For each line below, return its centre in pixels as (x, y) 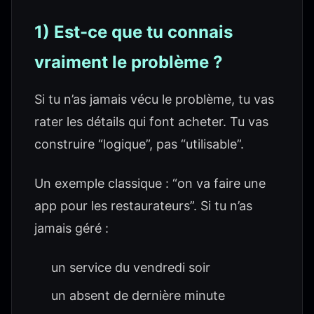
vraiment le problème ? (129, 62)
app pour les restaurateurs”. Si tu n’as (143, 206)
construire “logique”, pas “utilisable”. (139, 144)
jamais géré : (71, 228)
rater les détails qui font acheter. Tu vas (151, 122)
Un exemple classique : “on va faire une (150, 183)
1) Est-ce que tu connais (134, 32)
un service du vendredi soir (131, 267)
